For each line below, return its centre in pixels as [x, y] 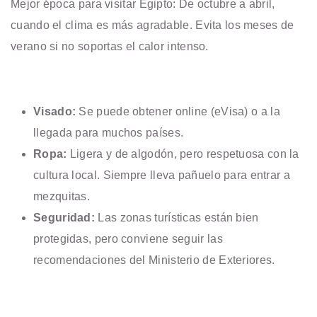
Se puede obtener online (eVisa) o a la [179, 111]
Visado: [56, 111]
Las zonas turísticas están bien [177, 217]
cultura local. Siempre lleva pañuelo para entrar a [162, 175]
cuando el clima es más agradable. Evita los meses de [152, 25]
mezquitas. [62, 196]
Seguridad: [64, 217]
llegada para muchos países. [109, 132]
